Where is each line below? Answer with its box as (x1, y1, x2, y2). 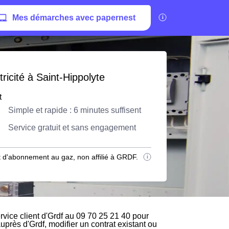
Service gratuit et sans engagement (8, 123, 136, 132)
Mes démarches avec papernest (12, 13, 135, 22)
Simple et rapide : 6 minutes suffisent (8, 106, 141, 114)
